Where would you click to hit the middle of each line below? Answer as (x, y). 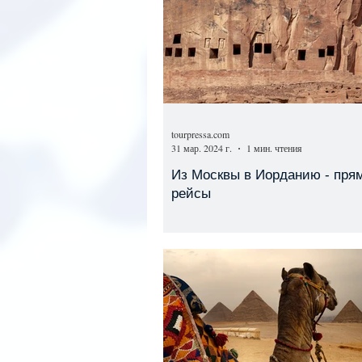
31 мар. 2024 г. (202, 148)
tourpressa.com (200, 134)
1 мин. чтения (274, 148)
